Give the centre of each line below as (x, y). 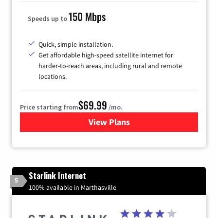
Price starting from (49, 107)
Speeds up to (48, 18)
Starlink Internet (57, 175)
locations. (53, 76)
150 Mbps (87, 16)
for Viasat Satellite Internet (161, 122)
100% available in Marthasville (73, 187)
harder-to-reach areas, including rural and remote (110, 65)
